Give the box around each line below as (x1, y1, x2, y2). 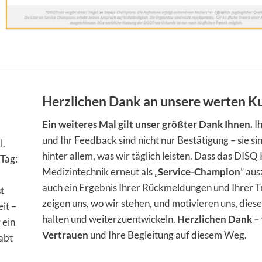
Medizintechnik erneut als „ (42, 165, 158, 178)
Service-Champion (158, 165, 241, 178)
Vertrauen (42, 228, 89, 241)
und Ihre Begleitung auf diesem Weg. (88, 228, 247, 241)
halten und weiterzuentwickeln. (42, 212, 178, 225)
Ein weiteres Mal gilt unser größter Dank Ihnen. (42, 118, 253, 130)
